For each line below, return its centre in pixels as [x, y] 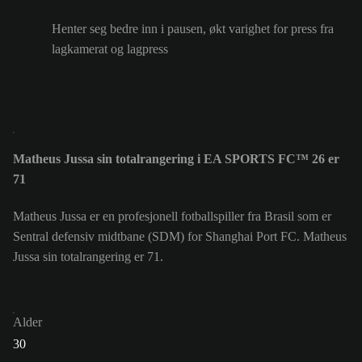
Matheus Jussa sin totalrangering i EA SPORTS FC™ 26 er [176, 159]
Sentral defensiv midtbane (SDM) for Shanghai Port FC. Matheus [180, 237]
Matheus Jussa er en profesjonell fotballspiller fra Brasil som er [172, 217]
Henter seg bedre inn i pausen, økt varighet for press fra [193, 28]
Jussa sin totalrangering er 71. [88, 257]
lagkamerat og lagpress [110, 48]
